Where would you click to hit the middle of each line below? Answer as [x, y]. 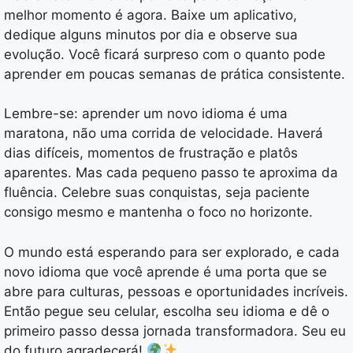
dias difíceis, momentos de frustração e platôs [151, 153]
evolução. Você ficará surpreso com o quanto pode [165, 54]
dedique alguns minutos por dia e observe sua [151, 34]
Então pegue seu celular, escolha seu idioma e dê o [167, 311]
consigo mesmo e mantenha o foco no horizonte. [158, 212]
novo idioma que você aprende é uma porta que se [165, 271]
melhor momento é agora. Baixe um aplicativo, [150, 15]
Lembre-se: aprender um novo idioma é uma [146, 114]
